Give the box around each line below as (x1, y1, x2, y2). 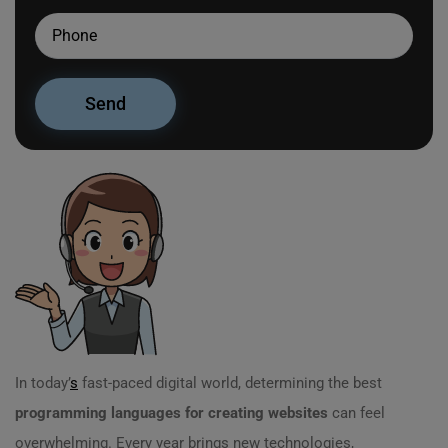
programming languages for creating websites (15, 404, 328, 422)
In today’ (15, 374, 70, 392)
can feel (328, 404, 385, 422)
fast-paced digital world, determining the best (78, 374, 382, 392)
